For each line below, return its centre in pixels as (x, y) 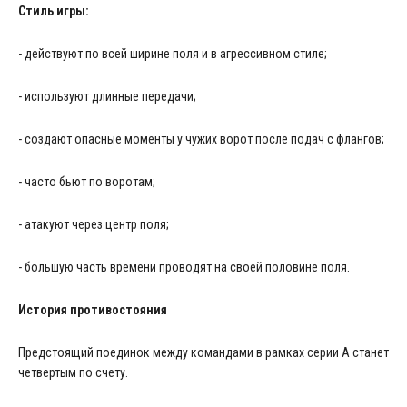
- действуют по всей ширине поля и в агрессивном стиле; (173, 53)
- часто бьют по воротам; (87, 181)
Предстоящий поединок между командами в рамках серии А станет (203, 352)
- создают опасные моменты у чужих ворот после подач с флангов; (201, 139)
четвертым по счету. (73, 372)
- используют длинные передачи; (107, 96)
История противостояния (93, 309)
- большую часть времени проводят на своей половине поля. (184, 267)
